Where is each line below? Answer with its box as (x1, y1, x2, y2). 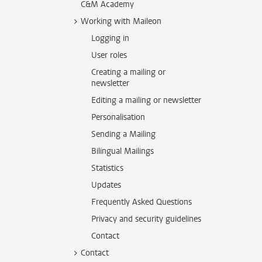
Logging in (91, 33, 129, 44)
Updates (91, 180, 121, 191)
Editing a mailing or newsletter (91, 95, 201, 106)
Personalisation (91, 112, 145, 123)
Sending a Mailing (91, 129, 156, 140)
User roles (91, 50, 127, 61)
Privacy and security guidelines (91, 213, 201, 225)
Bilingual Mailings (91, 146, 154, 157)
